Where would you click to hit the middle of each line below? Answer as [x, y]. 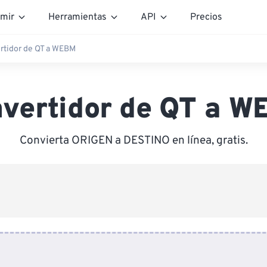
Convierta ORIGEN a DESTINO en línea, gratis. [133, 141]
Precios [206, 17]
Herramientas [77, 17]
